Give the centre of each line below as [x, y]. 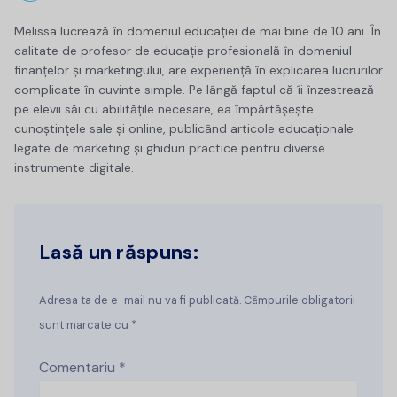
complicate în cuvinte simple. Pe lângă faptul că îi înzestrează [194, 89]
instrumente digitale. [74, 167]
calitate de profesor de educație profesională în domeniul [183, 50]
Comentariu [79, 367]
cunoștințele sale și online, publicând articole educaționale [184, 128]
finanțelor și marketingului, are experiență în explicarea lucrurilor [198, 70]
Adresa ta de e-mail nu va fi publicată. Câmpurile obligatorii [197, 300]
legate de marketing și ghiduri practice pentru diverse [170, 148]
